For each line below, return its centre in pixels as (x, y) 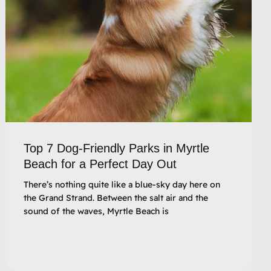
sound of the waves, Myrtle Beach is (96, 211)
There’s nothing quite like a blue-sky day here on (122, 184)
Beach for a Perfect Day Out (100, 164)
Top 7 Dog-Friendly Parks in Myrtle (117, 148)
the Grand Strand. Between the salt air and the (116, 198)
